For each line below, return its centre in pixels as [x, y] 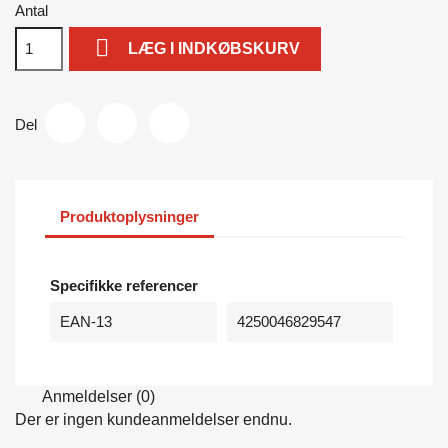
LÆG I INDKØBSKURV [214, 48]
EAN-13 [86, 321]
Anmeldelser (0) [97, 396]
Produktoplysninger [129, 217]
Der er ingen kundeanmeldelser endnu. [153, 419]
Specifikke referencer [124, 285]
